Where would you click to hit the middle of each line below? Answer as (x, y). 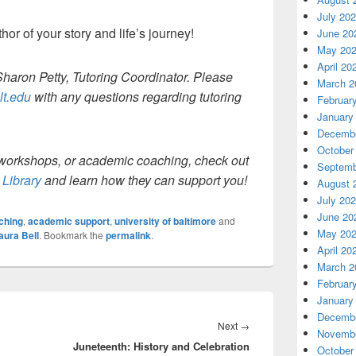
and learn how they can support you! (144, 180)
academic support (69, 221)
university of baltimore (165, 221)
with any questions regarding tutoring (136, 97)
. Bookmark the (72, 235)
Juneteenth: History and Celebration (161, 346)
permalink (128, 235)
